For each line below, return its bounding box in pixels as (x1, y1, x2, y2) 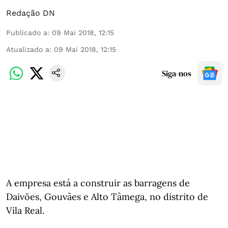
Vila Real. (6, 205, 44, 216)
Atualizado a (6, 45, 49, 53)
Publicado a (6, 28, 47, 37)
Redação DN (6, 8, 55, 18)
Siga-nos (162, 68, 191, 79)
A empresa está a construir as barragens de (6, 177, 190, 189)
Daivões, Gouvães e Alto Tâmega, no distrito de (6, 191, 208, 203)
